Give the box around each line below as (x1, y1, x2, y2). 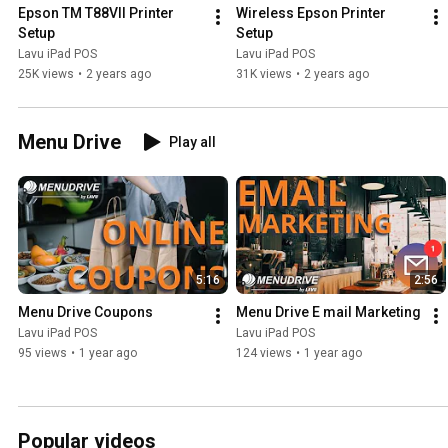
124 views (236, 346, 292, 361)
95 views (18, 346, 67, 361)
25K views (18, 67, 74, 82)
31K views (236, 67, 292, 82)
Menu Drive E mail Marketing (236, 304, 421, 321)
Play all (169, 134, 216, 151)
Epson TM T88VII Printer (18, 5, 174, 22)
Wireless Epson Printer (236, 5, 386, 22)
